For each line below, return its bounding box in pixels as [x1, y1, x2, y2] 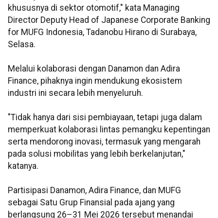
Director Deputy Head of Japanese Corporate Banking [8, 15, 210, 25]
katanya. [8, 161, 38, 171]
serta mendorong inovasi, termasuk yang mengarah [8, 137, 200, 147]
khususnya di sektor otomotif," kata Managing [8, 3, 180, 13]
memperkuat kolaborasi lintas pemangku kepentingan [8, 125, 210, 135]
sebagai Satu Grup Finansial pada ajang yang [8, 198, 175, 208]
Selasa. [8, 39, 36, 50]
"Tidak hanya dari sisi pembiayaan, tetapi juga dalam [8, 112, 202, 123]
